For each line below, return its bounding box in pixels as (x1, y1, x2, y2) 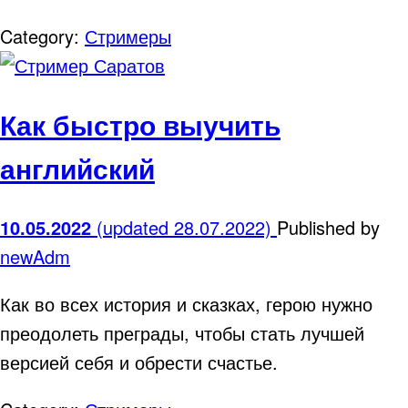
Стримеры (85, 22, 171, 49)
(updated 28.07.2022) (97, 213, 277, 240)
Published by (277, 213, 380, 240)
